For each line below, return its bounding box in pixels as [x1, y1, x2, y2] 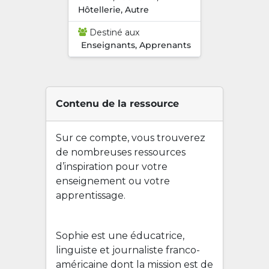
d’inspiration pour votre [56, 161, 168, 172]
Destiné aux [87, 27, 139, 38]
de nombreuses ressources [56, 147, 186, 158]
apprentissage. [56, 190, 125, 201]
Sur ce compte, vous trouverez [56, 132, 205, 144]
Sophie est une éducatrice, [56, 230, 184, 241]
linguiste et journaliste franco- [56, 244, 200, 256]
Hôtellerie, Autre [78, 4, 149, 15]
